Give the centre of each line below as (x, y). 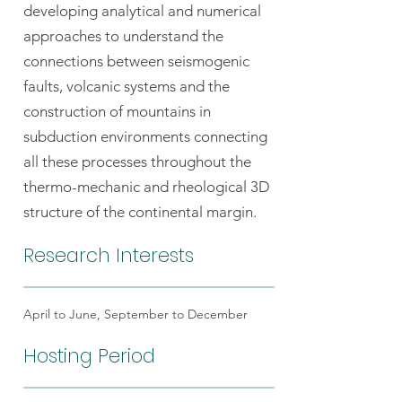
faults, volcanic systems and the (127, 86)
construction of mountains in (117, 111)
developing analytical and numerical (142, 11)
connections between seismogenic (136, 61)
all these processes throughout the (137, 162)
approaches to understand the (123, 36)
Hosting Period (89, 356)
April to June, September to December (135, 314)
